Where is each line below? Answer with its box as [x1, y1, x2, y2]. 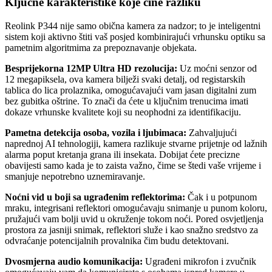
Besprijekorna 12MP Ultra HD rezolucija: [5, 63, 177, 73]
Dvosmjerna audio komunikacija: [5, 256, 143, 267]
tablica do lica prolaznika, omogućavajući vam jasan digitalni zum [5, 84, 256, 95]
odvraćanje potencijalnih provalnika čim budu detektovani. [5, 235, 229, 246]
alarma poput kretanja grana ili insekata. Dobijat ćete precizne [5, 149, 240, 160]
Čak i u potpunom [185, 191, 257, 202]
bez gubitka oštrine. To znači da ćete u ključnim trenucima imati [5, 95, 248, 106]
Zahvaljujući [186, 127, 237, 138]
